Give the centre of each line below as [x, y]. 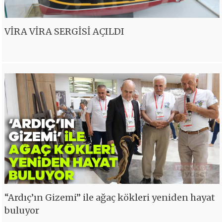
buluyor [22, 211]
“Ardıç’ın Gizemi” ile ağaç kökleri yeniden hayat [110, 198]
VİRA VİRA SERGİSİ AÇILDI [65, 31]
